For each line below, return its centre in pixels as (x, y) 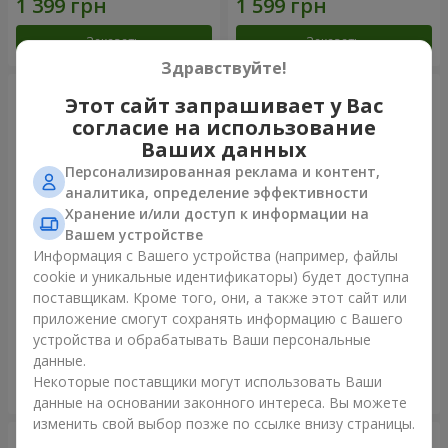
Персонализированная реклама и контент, (222, 171)
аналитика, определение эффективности (216, 192)
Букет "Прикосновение (313, 292)
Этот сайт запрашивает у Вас (224, 105)
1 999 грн (267, 331)
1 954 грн (47, 331)
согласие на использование (224, 127)
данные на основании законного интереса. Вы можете (220, 402)
